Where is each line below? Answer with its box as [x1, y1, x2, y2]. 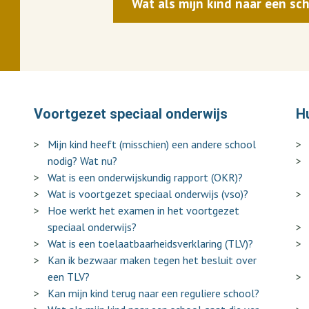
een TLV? [48, 270, 90, 283]
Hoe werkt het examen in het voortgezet [48, 203, 239, 217]
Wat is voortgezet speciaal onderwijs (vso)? [48, 187, 248, 201]
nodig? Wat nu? [48, 154, 117, 168]
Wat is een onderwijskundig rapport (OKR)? [48, 170, 243, 184]
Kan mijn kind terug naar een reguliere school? [48, 286, 259, 300]
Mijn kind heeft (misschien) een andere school [48, 137, 256, 151]
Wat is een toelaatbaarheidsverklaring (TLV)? [48, 237, 253, 250]
